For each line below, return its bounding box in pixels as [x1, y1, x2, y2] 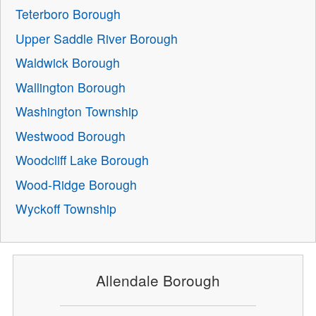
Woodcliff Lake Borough [16, 151, 150, 169]
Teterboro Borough [16, 5, 121, 23]
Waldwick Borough [16, 54, 121, 72]
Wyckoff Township [16, 200, 117, 218]
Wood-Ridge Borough [16, 175, 138, 193]
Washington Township [16, 102, 139, 121]
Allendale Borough [96, 269, 220, 291]
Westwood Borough [16, 126, 126, 145]
